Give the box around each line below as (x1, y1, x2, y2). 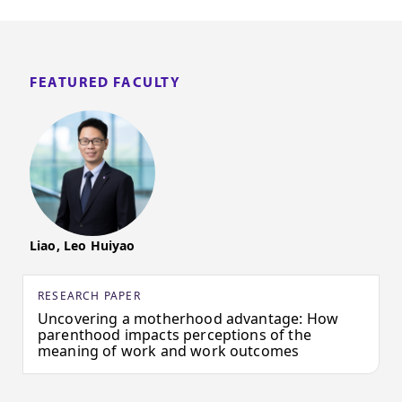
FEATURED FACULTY (30, 73, 181, 92)
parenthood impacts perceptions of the (38, 325, 311, 345)
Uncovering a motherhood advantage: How (38, 309, 339, 329)
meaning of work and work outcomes (38, 341, 300, 362)
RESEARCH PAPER (38, 288, 141, 304)
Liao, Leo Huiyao (30, 237, 135, 255)
